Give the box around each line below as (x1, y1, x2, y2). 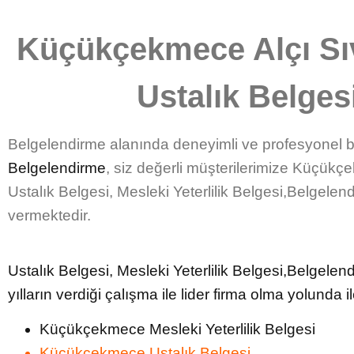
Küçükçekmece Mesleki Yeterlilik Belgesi (40, 321, 315, 338)
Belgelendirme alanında (8, 136, 169, 153)
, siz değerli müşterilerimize (106, 160, 292, 176)
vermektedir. (8, 207, 91, 224)
